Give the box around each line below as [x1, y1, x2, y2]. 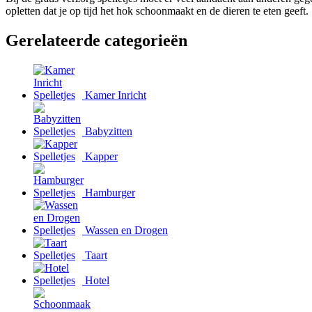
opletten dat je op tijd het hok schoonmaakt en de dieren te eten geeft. [6, 4, 309, 17]
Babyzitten [82, 125, 132, 137]
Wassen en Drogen [82, 224, 168, 236]
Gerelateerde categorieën [6, 31, 187, 49]
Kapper [82, 150, 118, 162]
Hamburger [82, 186, 135, 198]
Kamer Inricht [82, 88, 146, 101]
